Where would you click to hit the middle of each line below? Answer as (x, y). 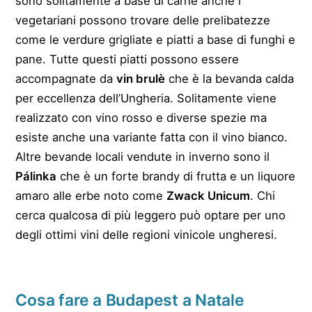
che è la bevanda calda (230, 78)
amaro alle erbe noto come (91, 195)
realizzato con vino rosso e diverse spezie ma (141, 117)
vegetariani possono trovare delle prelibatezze (143, 20)
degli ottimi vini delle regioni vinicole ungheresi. (147, 234)
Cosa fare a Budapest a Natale (130, 300)
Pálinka (36, 176)
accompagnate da (66, 78)
